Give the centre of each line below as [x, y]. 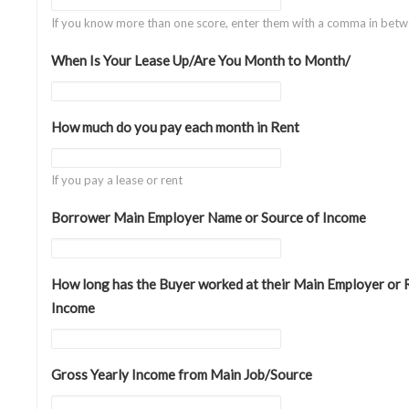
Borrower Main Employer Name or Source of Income [209, 217]
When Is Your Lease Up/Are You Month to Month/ [201, 60]
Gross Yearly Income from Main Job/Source [182, 374]
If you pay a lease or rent [117, 180]
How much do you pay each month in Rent [175, 127]
